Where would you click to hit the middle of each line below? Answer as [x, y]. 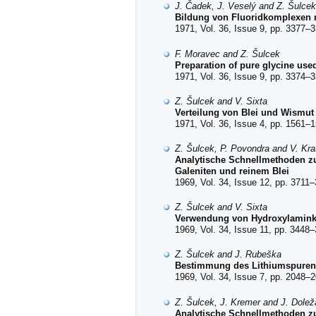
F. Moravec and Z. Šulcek [227, 54]
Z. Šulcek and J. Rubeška [228, 255]
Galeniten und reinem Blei [232, 171]
